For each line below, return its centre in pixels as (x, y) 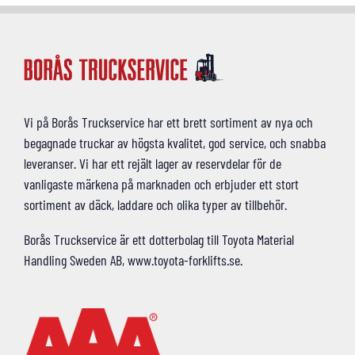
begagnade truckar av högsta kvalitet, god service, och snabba (174, 142)
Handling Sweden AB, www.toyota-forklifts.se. (133, 260)
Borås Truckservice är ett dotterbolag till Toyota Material (158, 239)
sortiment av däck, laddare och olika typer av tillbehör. (155, 204)
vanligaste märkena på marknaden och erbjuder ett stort (161, 183)
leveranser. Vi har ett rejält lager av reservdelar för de (152, 163)
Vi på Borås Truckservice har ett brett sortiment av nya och (168, 122)
